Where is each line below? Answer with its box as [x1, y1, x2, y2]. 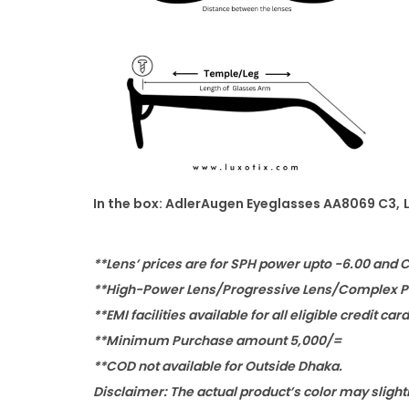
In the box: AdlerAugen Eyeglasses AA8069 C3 [93, 194, 396, 213]
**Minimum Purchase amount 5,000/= [93, 331, 341, 350]
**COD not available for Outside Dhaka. [93, 357, 342, 375]
